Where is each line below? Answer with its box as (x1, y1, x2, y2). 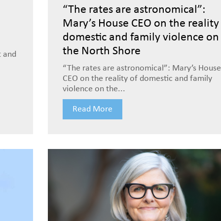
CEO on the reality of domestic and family (62, 74, 212, 83)
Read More (72, 105, 112, 114)
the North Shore (62, 45, 141, 57)
